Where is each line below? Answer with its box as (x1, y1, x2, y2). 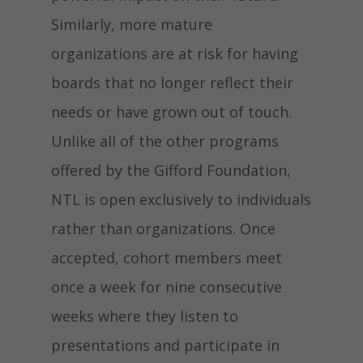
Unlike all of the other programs (50, 131, 279, 151)
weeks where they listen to (50, 306, 238, 326)
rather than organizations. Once (50, 219, 275, 238)
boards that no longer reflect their (50, 73, 293, 92)
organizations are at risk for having (50, 44, 298, 63)
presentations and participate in (50, 335, 280, 355)
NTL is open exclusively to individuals (50, 190, 311, 209)
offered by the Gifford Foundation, (50, 160, 291, 180)
